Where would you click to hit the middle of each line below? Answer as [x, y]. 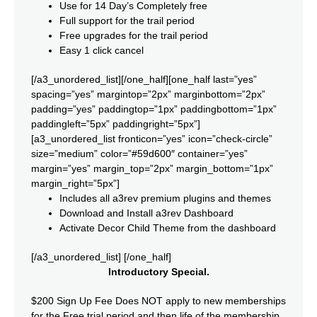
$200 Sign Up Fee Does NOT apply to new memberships [158, 301]
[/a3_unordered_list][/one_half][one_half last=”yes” [144, 80]
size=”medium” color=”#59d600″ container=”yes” [139, 154]
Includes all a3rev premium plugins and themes [165, 198]
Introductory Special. [158, 272]
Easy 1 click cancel [102, 51]
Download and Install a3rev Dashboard [146, 213]
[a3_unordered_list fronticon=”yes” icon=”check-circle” [152, 139]
